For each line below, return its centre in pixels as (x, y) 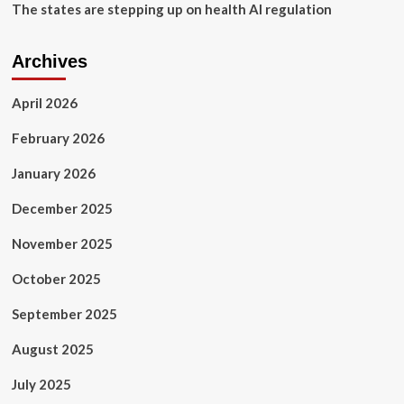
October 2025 (56, 279)
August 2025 (52, 349)
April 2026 (44, 103)
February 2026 (58, 138)
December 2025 (62, 208)
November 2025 (62, 243)
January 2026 (53, 173)
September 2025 (64, 314)
